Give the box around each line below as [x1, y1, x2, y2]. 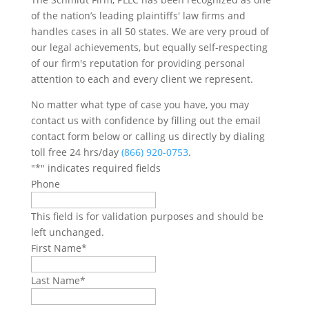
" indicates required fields [40, 161, 161, 175]
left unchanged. [30, 225, 104, 239]
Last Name [30, 273, 80, 287]
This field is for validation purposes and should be [30, 209, 263, 223]
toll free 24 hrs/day [30, 145, 121, 159]
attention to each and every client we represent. [30, 72, 253, 86]
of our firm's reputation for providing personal [30, 56, 245, 70]
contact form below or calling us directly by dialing [30, 129, 265, 143]
